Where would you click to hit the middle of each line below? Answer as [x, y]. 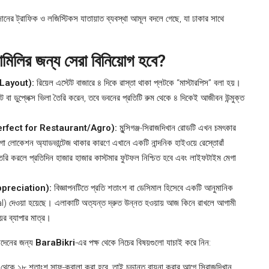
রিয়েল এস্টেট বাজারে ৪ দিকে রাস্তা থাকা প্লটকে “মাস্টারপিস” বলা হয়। [138, 83]
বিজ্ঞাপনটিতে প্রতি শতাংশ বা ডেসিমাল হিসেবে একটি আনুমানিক [142, 188]
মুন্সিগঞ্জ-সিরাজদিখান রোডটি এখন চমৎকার [177, 128]
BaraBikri [55, 243]
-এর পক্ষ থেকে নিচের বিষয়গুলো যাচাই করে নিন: [143, 243]
